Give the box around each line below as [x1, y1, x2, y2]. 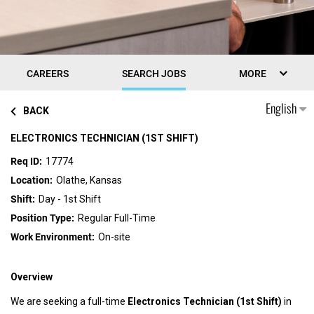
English [266, 99, 299, 117]
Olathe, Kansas [56, 175, 122, 186]
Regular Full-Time [78, 212, 156, 224]
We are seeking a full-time [11, 296, 128, 307]
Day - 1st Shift [39, 193, 101, 205]
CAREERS [27, 68, 69, 79]
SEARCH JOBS [122, 68, 186, 79]
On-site [98, 231, 130, 243]
